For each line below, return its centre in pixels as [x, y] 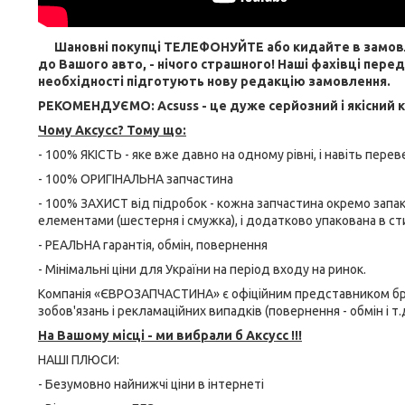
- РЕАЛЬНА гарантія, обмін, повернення [153, 245]
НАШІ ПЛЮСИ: [79, 360]
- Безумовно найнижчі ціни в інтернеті [151, 384]
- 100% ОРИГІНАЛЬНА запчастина [136, 179]
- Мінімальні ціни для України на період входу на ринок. [202, 269]
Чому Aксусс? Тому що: [112, 130]
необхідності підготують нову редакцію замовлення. [214, 81]
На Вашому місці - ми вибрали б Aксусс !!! [170, 335]
